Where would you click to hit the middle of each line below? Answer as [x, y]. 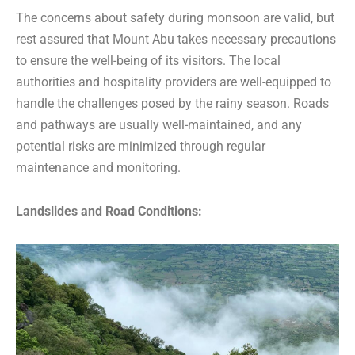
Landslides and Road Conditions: [109, 212]
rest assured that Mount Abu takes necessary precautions [176, 40]
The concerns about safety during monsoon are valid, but [175, 18]
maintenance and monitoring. [98, 168]
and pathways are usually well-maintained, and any [159, 125]
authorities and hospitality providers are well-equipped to [174, 82]
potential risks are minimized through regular [141, 147]
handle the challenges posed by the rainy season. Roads [172, 104]
